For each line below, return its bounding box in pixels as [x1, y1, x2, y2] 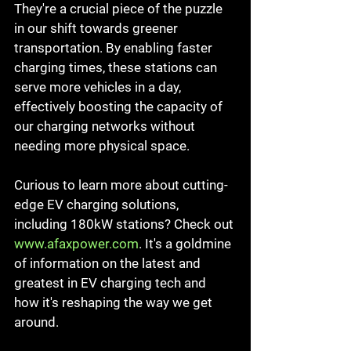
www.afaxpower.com [14, 235, 139, 251]
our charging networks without [14, 118, 198, 134]
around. [14, 313, 59, 330]
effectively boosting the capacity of [14, 98, 226, 114]
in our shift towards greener [14, 20, 181, 36]
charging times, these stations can [14, 59, 220, 75]
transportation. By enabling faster [14, 39, 215, 56]
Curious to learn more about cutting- [14, 176, 228, 193]
